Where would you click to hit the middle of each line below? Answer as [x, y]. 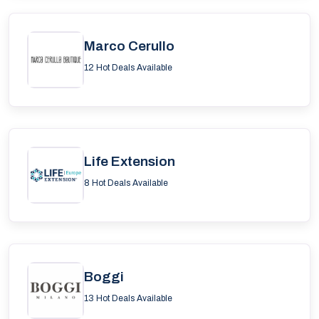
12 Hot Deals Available [128, 68]
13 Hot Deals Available [128, 298]
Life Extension [130, 161]
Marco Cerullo [129, 46]
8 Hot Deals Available [126, 183]
